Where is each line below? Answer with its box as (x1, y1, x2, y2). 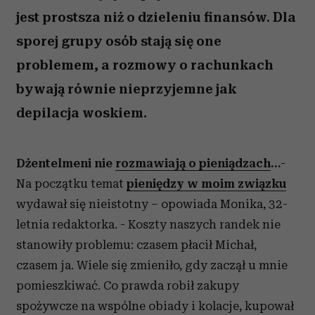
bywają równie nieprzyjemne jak (16, 81, 236, 97)
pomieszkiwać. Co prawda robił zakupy (16, 278, 239, 292)
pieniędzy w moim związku (127, 176, 286, 191)
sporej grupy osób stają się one (16, 33, 221, 49)
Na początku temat (16, 176, 127, 191)
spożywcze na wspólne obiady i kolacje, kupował (16, 299, 294, 313)
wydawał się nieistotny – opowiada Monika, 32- (16, 197, 288, 211)
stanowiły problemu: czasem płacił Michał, (16, 238, 257, 252)
